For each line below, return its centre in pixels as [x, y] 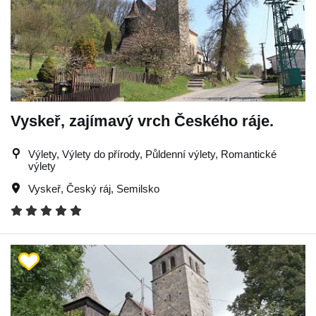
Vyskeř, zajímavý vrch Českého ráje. [142, 121]
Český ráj [89, 188]
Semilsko [138, 188]
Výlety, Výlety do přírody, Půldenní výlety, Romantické [152, 154]
